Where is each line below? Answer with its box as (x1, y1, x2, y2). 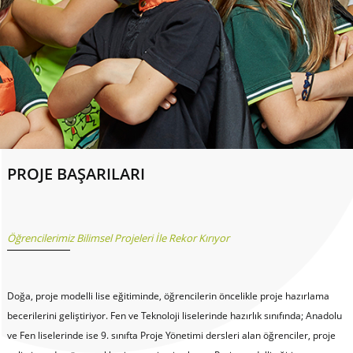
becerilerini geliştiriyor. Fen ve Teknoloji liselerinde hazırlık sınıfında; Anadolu (6, 308, 342, 322)
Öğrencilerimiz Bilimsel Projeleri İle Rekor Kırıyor (6, 230, 229, 245)
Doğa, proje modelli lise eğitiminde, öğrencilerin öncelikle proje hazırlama (6, 288, 329, 303)
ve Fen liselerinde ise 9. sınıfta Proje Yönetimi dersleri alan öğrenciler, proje (6, 328, 336, 342)
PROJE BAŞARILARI (6, 163, 145, 185)
